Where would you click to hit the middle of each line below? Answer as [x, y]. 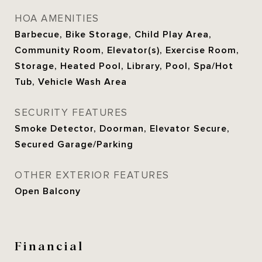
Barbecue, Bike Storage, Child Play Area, [113, 35]
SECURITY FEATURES [71, 113]
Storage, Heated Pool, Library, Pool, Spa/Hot [124, 66]
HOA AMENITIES [57, 19]
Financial [49, 245]
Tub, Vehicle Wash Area [71, 82]
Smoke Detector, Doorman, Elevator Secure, [122, 129]
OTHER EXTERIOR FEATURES [92, 176]
